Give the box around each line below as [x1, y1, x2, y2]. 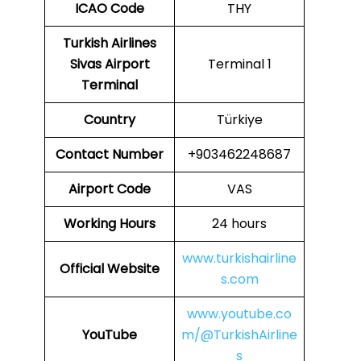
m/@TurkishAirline [181, 326, 297, 345]
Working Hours [64, 214, 156, 234]
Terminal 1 [207, 55, 272, 74]
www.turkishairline [182, 249, 297, 268]
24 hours [212, 214, 267, 234]
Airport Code [68, 180, 151, 199]
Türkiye [216, 110, 263, 130]
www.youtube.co [187, 305, 292, 324]
